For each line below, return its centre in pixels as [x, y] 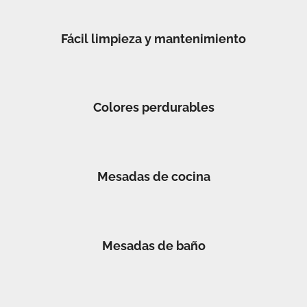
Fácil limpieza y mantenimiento [153, 38]
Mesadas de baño [153, 245]
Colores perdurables [153, 108]
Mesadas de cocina [153, 176]
